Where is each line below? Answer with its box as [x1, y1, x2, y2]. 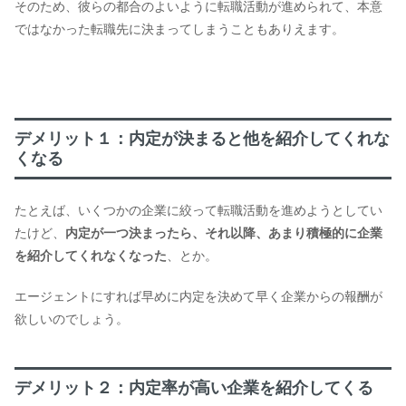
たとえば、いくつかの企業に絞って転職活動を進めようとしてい [14, 203, 382, 218]
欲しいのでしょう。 [14, 311, 129, 326]
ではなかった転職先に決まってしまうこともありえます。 [14, 22, 344, 37]
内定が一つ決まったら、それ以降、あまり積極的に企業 [65, 226, 382, 241]
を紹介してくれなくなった [14, 248, 167, 264]
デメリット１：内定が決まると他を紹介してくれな [14, 129, 390, 148]
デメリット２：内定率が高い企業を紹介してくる [14, 378, 373, 397]
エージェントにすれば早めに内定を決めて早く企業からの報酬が [14, 288, 382, 304]
